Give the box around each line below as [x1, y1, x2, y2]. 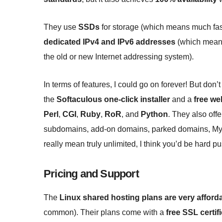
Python [141, 110, 168, 118]
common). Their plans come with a [44, 208, 166, 217]
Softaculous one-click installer [56, 95, 170, 104]
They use [44, 23, 78, 32]
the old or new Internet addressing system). [44, 53, 194, 61]
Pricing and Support [44, 167, 139, 180]
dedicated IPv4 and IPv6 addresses [44, 38, 175, 47]
